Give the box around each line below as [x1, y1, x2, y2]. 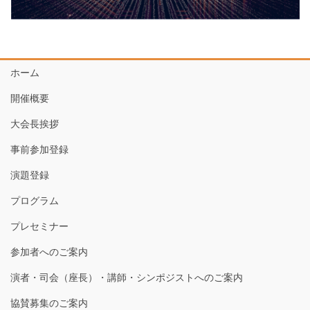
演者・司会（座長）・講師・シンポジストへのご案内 [10, 271, 243, 283]
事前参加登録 [10, 143, 69, 155]
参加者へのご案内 [10, 246, 88, 257]
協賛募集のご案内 [10, 297, 88, 309]
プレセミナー [10, 220, 69, 232]
